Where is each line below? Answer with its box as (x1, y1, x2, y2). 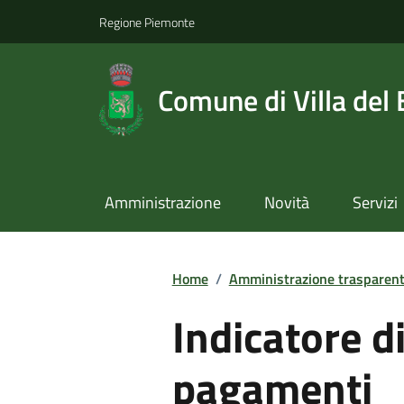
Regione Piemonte (99, 12, 195, 32)
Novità (263, 190, 309, 216)
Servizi (352, 190, 398, 216)
